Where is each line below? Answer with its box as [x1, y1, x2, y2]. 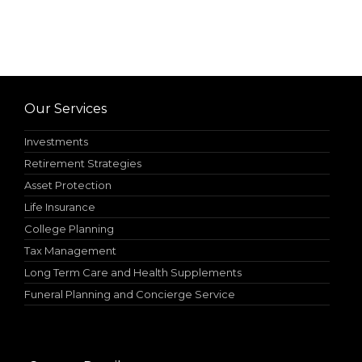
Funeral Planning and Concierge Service [24, 288, 235, 301]
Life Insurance [24, 200, 95, 214]
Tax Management [24, 244, 116, 258]
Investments [24, 135, 88, 149]
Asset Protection [24, 179, 112, 192]
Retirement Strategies [24, 157, 141, 170]
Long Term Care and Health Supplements [24, 266, 242, 280]
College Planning [24, 222, 114, 236]
